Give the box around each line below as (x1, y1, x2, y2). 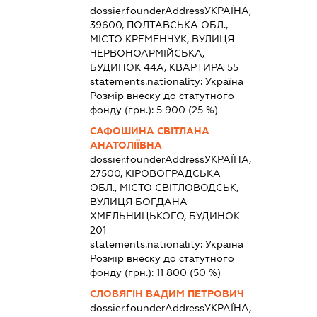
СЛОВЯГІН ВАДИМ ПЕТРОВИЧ (90, 288, 245, 300)
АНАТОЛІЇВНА (90, 139, 163, 151)
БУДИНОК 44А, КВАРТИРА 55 (90, 62, 239, 74)
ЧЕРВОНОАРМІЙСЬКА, (90, 47, 205, 59)
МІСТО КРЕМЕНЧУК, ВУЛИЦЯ (90, 33, 235, 45)
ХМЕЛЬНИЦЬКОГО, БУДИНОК (90, 210, 241, 222)
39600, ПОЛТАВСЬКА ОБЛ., (90, 19, 229, 31)
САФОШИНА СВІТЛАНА (90, 125, 210, 137)
